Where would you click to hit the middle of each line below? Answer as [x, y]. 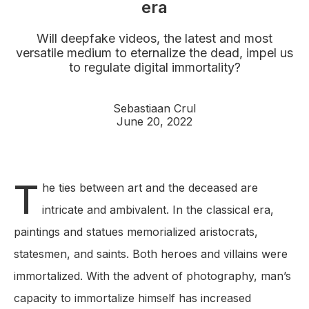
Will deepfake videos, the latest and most [154, 39]
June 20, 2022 [154, 122]
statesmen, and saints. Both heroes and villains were [151, 254]
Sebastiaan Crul [154, 109]
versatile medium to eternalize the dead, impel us [154, 53]
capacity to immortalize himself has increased [132, 298]
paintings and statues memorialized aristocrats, [136, 232]
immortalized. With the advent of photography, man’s [152, 276]
